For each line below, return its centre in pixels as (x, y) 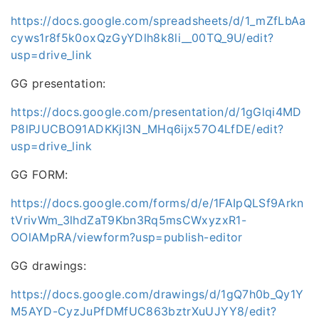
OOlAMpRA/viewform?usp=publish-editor (127, 237)
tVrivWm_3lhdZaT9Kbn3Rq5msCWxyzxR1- (129, 220)
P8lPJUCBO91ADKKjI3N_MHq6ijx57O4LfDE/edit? (147, 129)
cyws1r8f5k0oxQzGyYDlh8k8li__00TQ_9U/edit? (142, 38)
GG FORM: (40, 175)
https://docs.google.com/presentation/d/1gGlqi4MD (156, 112)
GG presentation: (58, 84)
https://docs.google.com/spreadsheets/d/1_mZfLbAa (158, 21)
